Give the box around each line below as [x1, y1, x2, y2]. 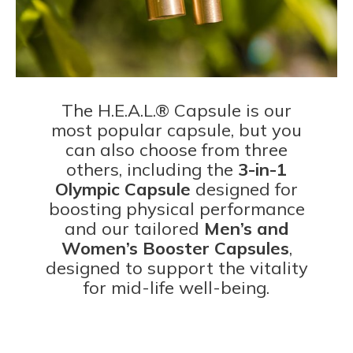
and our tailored [64, 217, 204, 240]
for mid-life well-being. [84, 276, 269, 299]
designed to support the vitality [45, 256, 308, 279]
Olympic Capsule [55, 177, 191, 200]
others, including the [66, 158, 238, 180]
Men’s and [203, 217, 289, 240]
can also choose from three [65, 138, 288, 161]
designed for [191, 177, 298, 200]
